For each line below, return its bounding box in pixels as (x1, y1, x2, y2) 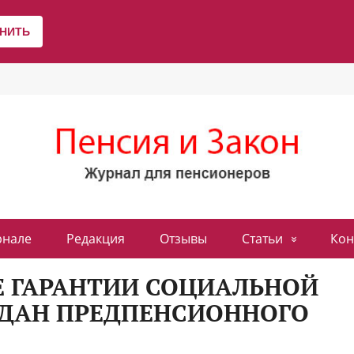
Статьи (242, 229, 283, 247)
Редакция (66, 229, 125, 247)
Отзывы (160, 229, 207, 247)
